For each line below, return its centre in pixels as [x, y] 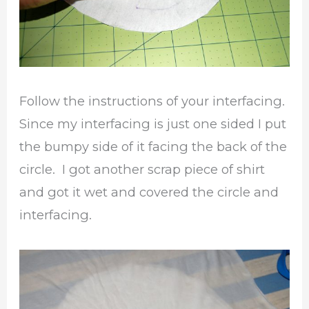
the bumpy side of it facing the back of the [153, 147]
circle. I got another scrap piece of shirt [142, 170]
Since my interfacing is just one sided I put [153, 124]
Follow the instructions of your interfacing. [154, 101]
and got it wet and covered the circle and [149, 192]
